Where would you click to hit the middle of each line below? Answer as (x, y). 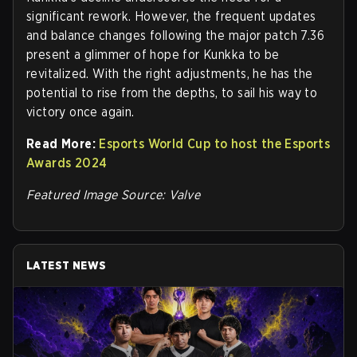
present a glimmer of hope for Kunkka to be (153, 54)
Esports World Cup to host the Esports (215, 143)
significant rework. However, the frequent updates (171, 16)
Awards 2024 (67, 163)
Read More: (61, 143)
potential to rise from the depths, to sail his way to (172, 92)
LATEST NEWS (67, 265)
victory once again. (80, 112)
